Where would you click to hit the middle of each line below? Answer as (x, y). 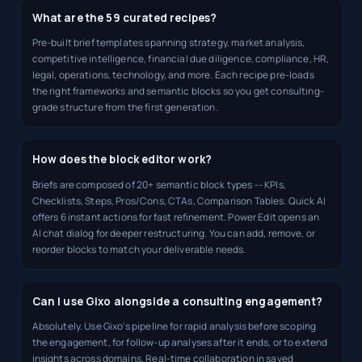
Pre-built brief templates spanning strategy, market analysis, (168, 43)
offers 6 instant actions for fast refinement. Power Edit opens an (176, 217)
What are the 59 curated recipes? (124, 17)
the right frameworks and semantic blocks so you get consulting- (178, 91)
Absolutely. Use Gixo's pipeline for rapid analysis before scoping (174, 326)
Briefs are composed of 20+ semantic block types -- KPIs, (159, 184)
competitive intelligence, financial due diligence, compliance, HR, (181, 59)
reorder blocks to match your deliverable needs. (139, 249)
